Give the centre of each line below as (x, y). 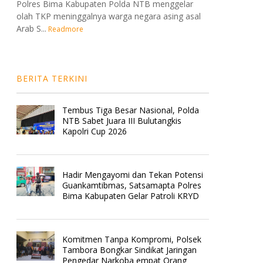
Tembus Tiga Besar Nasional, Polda (131, 110)
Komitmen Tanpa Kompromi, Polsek (132, 239)
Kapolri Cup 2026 (95, 131)
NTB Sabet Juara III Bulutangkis (122, 120)
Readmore (66, 29)
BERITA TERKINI (52, 78)
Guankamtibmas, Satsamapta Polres (132, 185)
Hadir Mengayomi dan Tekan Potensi (133, 174)
